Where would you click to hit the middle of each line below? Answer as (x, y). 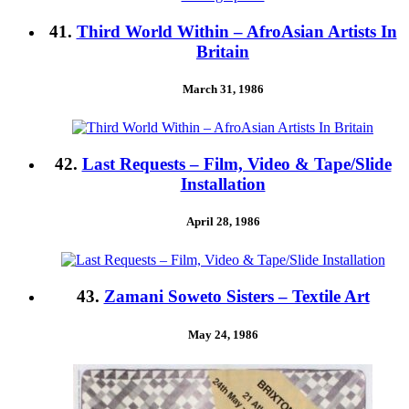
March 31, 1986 (223, 89)
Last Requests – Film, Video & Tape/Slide (236, 164)
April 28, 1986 (223, 222)
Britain (223, 52)
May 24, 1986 (223, 334)
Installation (223, 184)
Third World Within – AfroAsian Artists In (236, 32)
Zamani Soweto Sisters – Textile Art (236, 297)
